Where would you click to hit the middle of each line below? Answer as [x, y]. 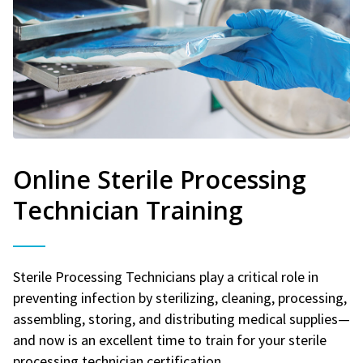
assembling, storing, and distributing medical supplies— [181, 318]
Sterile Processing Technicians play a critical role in [166, 276]
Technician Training [128, 210]
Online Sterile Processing [160, 179]
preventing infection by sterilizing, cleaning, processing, [180, 297]
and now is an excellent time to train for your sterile [170, 340]
